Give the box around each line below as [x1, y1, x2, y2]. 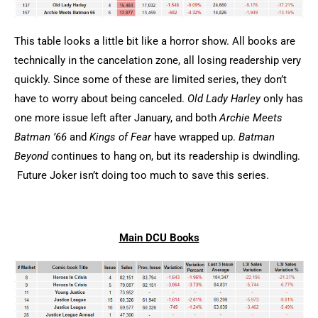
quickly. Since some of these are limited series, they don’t [14, 73, 287, 87]
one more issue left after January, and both [14, 111, 219, 125]
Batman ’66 [14, 131, 67, 144]
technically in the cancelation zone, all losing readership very [14, 54, 301, 67]
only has [261, 92, 303, 106]
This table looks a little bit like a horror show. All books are [14, 35, 295, 48]
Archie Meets [219, 111, 283, 125]
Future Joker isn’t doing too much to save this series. [14, 169, 269, 182]
